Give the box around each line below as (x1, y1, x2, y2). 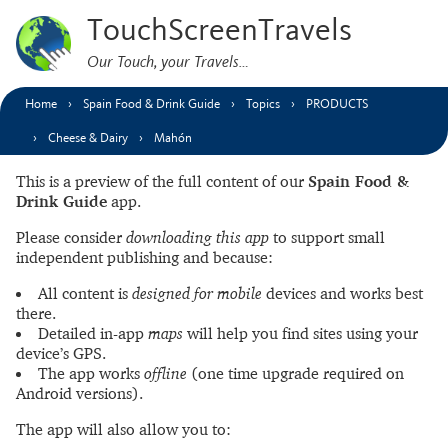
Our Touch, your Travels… (87, 52, 249, 70)
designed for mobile (132, 283, 262, 303)
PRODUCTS (306, 98, 368, 110)
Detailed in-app (38, 323, 148, 343)
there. (16, 303, 56, 323)
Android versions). (16, 383, 143, 403)
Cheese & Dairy (48, 132, 128, 144)
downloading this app (126, 227, 269, 247)
